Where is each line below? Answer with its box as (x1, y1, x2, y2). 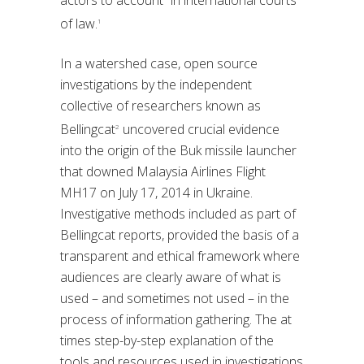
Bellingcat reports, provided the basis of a (60, 226, 299, 245)
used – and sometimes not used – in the (60, 289, 289, 308)
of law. (60, 15, 97, 33)
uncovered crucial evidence (119, 120, 279, 139)
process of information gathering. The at (60, 310, 292, 329)
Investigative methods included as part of (60, 205, 296, 223)
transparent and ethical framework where (60, 247, 300, 266)
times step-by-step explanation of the (60, 331, 274, 350)
